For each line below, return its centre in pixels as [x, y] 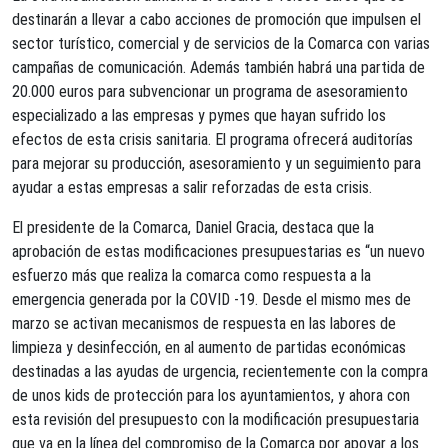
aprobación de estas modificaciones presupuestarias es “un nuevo [218, 251]
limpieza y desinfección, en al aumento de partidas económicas [209, 347]
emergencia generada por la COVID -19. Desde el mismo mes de [211, 299]
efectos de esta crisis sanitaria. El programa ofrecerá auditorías [212, 139]
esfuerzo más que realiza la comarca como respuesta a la [191, 275]
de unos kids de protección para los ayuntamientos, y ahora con [211, 395]
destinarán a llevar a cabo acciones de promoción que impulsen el [216, 19]
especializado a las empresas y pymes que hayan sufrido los [199, 115]
